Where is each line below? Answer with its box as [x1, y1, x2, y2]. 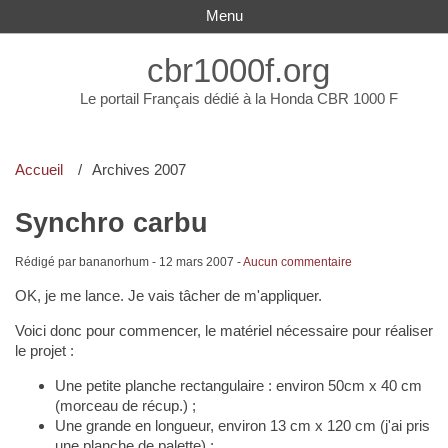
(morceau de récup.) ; [54, 396, 196, 414]
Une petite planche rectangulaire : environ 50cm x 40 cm [54, 376, 422, 394]
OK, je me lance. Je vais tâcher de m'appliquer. [14, 286, 322, 304]
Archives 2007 [92, 160, 187, 178]
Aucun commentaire [242, 254, 352, 269]
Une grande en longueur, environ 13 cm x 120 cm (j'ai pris [54, 416, 430, 434]
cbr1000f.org [147, 51, 331, 89]
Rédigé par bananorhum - [14, 254, 159, 269]
